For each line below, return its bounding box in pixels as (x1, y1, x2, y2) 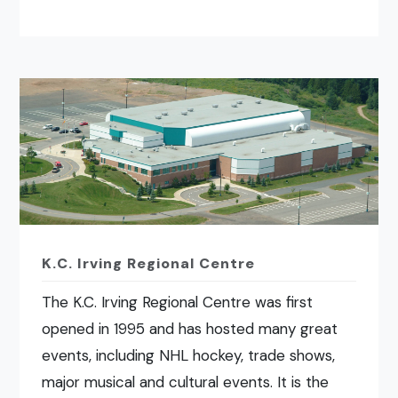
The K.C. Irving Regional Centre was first (42, 291, 314, 312)
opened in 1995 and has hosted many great (42, 318, 338, 338)
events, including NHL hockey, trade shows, (42, 345, 336, 365)
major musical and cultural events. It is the (42, 371, 330, 392)
